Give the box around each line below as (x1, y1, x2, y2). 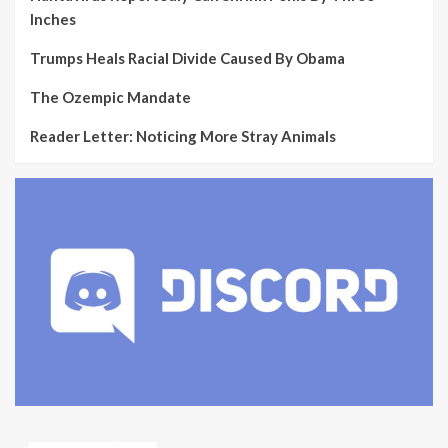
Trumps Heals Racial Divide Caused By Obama (30, 49, 345, 67)
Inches (30, 10, 76, 28)
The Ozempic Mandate (30, 88, 191, 106)
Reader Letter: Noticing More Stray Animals (30, 127, 336, 145)
